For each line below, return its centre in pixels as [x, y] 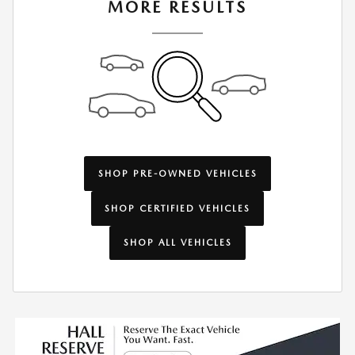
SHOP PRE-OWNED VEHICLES [177, 174]
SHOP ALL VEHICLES [177, 243]
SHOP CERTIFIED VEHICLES [177, 208]
